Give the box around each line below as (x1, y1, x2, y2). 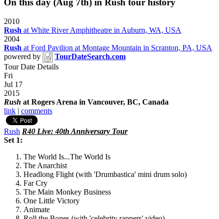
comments (21, 107, 52, 115)
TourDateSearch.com (55, 52, 126, 61)
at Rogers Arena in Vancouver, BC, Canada (21, 98, 169, 107)
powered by (4, 52, 43, 61)
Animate (23, 205, 50, 214)
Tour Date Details (4, 63, 59, 71)
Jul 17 (4, 80, 22, 89)
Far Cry (23, 179, 47, 188)
